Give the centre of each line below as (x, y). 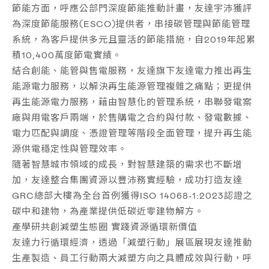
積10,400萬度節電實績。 (67, 55)
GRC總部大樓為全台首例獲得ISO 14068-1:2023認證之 (132, 195)
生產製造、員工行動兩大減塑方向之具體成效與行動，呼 (132, 258)
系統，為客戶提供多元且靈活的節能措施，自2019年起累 (134, 39)
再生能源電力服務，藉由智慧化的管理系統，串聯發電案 (132, 101)
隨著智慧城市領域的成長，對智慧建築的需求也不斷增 (127, 164)
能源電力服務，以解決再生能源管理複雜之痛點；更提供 (132, 86)
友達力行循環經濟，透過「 (70, 242)
